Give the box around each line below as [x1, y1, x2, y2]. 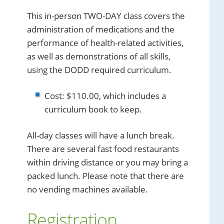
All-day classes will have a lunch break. [27, 129, 174, 141]
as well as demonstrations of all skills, [27, 50, 170, 62]
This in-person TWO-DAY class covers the [27, 10, 185, 21]
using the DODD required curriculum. [27, 64, 171, 75]
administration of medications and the [27, 23, 174, 35]
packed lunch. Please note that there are [27, 170, 184, 181]
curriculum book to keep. [44, 103, 142, 115]
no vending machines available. [27, 183, 148, 195]
